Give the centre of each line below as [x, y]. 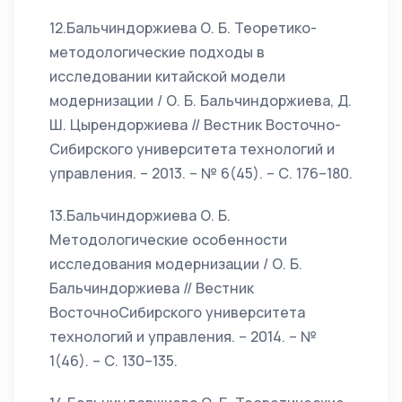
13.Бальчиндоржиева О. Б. [140, 215]
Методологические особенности [168, 240]
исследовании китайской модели [167, 76]
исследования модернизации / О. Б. [176, 264]
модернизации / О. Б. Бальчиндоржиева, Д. [201, 100]
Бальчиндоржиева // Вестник [152, 288]
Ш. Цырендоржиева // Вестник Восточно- [195, 125]
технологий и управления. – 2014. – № [183, 336]
